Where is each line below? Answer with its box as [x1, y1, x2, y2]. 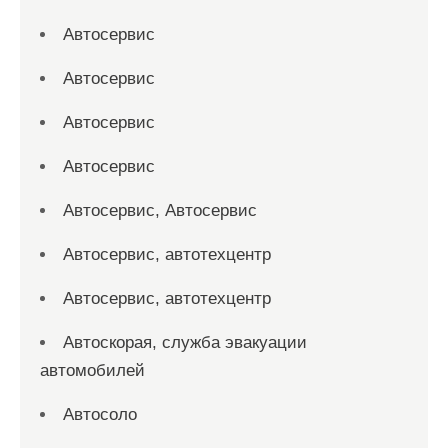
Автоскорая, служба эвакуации [63, 333, 307, 352]
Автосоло [63, 405, 137, 424]
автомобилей [40, 361, 145, 380]
